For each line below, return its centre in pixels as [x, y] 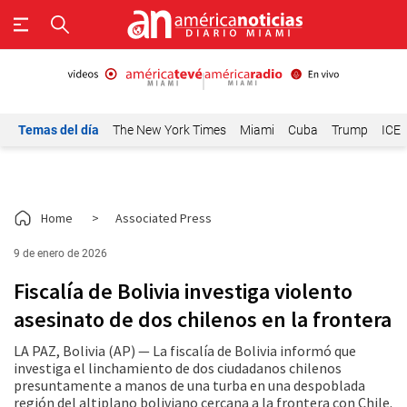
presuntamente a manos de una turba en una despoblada [189, 385]
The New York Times [169, 130]
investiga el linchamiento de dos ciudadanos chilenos [178, 368]
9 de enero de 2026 [60, 253]
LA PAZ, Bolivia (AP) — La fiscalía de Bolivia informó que [185, 351]
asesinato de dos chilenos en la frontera [203, 319]
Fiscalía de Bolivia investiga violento [183, 291]
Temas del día [59, 130]
